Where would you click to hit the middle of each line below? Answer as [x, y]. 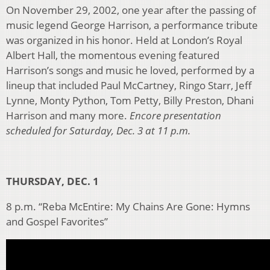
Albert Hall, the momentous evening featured [113, 55]
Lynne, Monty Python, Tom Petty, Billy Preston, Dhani [130, 101]
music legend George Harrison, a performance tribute [132, 25]
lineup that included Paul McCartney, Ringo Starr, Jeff [129, 86]
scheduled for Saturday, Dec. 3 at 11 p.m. [98, 131]
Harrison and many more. [68, 116]
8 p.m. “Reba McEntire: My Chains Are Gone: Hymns [128, 207]
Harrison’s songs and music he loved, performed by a [130, 71]
